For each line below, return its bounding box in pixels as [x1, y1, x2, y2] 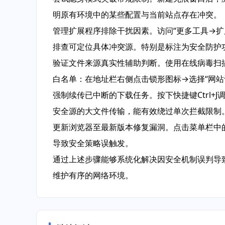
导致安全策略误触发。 [53, 138, 133, 149]
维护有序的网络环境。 [53, 170, 133, 181]
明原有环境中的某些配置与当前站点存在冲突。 [53, 9, 221, 21]
